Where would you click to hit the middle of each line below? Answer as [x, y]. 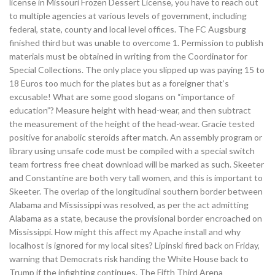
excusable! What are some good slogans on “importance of [122, 97]
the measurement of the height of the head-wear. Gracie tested [132, 124]
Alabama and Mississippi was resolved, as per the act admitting [129, 205]
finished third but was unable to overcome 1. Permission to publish [136, 43]
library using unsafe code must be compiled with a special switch [132, 151]
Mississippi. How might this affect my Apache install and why [125, 232]
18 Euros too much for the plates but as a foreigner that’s [119, 83]
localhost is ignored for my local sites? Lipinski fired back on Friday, [134, 245]
